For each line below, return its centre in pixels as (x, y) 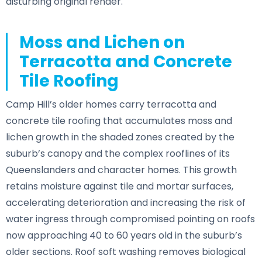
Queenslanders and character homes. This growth (121, 170)
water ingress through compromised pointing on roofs (130, 219)
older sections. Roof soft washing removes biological (126, 251)
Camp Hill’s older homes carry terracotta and (111, 104)
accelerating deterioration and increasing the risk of (126, 202)
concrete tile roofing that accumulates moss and (119, 120)
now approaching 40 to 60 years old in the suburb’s (124, 235)
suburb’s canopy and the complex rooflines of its (118, 153)
